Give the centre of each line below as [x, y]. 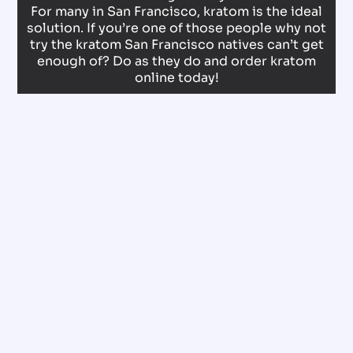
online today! [176, 78]
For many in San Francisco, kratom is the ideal [176, 12]
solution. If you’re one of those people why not [176, 28]
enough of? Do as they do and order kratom [176, 61]
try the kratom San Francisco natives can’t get [176, 45]
